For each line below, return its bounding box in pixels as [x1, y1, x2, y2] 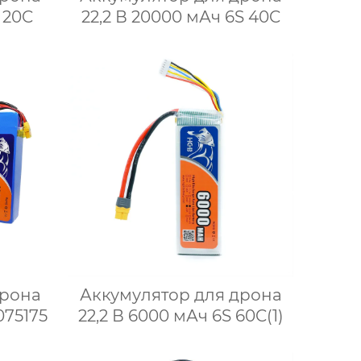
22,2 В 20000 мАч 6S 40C [81, 6, 281, 27]
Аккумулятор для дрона [80, 284, 283, 305]
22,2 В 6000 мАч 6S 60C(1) [78, 305, 284, 326]
